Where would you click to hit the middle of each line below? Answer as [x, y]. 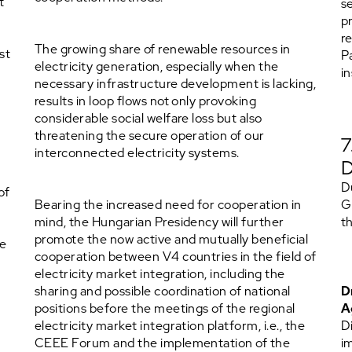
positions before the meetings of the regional [165, 308]
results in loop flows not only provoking [146, 101]
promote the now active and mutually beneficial [172, 239]
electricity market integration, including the [160, 274]
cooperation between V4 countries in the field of [176, 257]
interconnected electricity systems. [137, 153]
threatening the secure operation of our [150, 136]
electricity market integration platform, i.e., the [170, 326]
